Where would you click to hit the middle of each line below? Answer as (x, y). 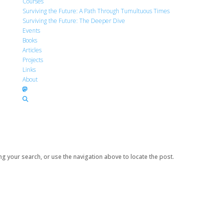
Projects (33, 60)
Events (32, 31)
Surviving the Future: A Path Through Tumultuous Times (96, 11)
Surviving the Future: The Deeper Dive (74, 21)
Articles (32, 50)
